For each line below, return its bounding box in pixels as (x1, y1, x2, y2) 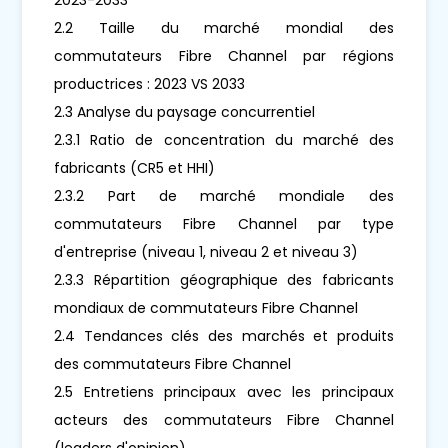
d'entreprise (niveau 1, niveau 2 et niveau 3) (54, 241, 359, 262)
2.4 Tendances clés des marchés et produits (54, 325, 394, 346)
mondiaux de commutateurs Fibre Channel (54, 297, 359, 318)
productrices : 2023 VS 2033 (54, 73, 246, 94)
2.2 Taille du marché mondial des (54, 17, 394, 38)
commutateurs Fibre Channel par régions (54, 45, 394, 66)
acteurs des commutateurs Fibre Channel (54, 409, 394, 430)
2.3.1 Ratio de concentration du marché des (54, 129, 394, 150)
